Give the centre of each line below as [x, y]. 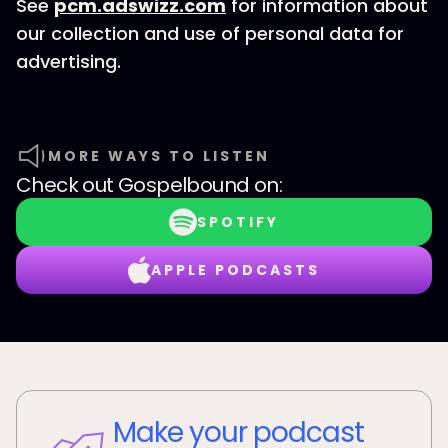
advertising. [68, 61]
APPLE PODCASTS [235, 270]
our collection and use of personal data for [210, 33]
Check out [67, 185]
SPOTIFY [238, 222]
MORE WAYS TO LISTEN [159, 156]
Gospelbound [184, 185]
